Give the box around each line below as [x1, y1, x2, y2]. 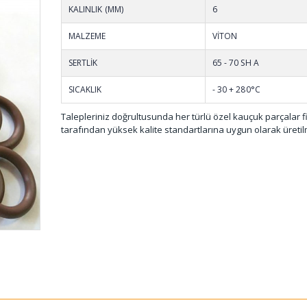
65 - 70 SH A [212, 56, 259, 69]
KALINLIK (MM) [69, 3, 123, 15]
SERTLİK [69, 56, 98, 69]
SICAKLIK [69, 83, 102, 95]
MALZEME [69, 29, 106, 42]
